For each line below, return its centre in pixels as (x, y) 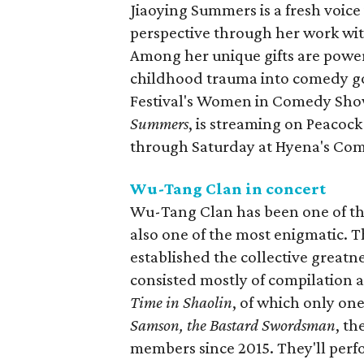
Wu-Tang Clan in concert (228, 188)
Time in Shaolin (182, 302)
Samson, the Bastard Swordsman (233, 325)
